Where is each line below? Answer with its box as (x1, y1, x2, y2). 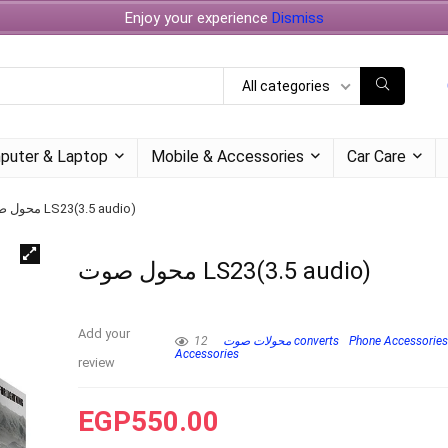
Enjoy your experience (124, 8, 272, 27)
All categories (242, 78, 330, 95)
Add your (78, 325, 131, 341)
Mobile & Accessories (151, 146, 304, 166)
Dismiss (271, 8, 324, 27)
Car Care (347, 146, 406, 166)
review (78, 354, 116, 370)
